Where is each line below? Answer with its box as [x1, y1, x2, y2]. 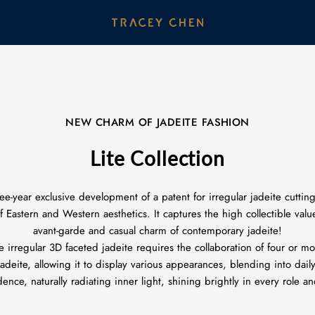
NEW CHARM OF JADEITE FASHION [65, 115, 250, 130]
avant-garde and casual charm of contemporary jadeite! [33, 223, 282, 238]
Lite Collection [90, 146, 225, 170]
